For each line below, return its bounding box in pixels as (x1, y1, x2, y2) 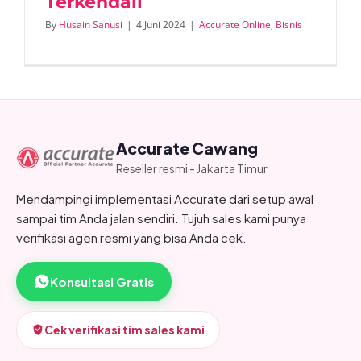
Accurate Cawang (116, 138, 258, 158)
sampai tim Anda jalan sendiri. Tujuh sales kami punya (16, 210, 306, 226)
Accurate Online (199, 17, 271, 31)
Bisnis (276, 17, 302, 31)
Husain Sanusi (59, 17, 122, 31)
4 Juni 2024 (136, 17, 185, 31)
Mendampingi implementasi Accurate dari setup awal (16, 190, 313, 206)
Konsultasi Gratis (50, 273, 154, 289)
